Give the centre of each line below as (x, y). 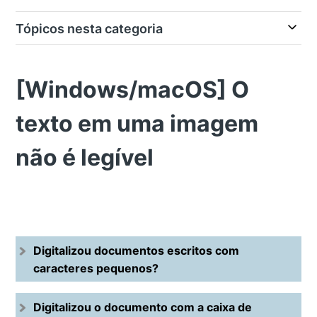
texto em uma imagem (137, 123)
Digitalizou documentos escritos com (137, 251)
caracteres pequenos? (96, 269)
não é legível (85, 157)
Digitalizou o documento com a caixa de (143, 307)
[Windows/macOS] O (133, 90)
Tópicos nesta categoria (90, 29)
